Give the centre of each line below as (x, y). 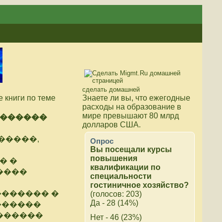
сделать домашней (111, 89)
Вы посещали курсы (131, 149)
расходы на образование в (132, 107)
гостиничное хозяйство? (139, 185)
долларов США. (111, 125)
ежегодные (169, 98)
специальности (121, 176)
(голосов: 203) (116, 194)
